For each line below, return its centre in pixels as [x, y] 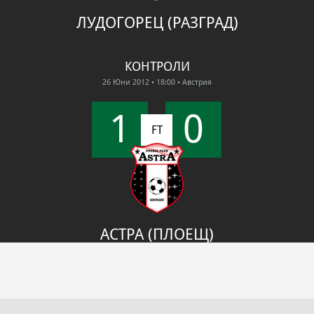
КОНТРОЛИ [157, 66]
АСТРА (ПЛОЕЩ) [157, 234]
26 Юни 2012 [126, 82]
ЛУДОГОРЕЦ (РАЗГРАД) [157, 23]
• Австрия [194, 82]
